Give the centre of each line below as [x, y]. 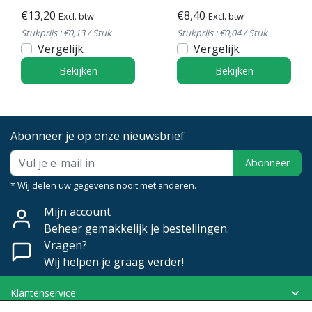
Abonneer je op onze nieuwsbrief [97, 135]
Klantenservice [43, 292]
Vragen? [65, 245]
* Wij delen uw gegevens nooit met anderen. [103, 185]
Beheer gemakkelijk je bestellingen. [136, 228]
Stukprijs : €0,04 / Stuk [222, 32]
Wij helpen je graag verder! [114, 262]
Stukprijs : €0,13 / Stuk [66, 32]
